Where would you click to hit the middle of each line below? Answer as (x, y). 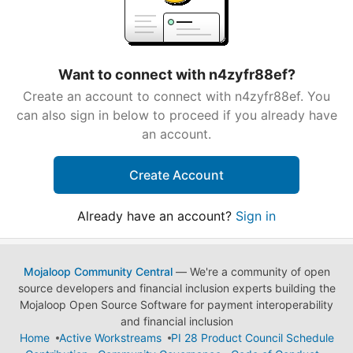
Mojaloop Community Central (98, 271)
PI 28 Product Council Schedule (252, 338)
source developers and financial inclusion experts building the (176, 288)
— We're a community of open (251, 271)
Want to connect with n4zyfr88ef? (176, 74)
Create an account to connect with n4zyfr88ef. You (176, 96)
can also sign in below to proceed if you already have (176, 115)
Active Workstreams (110, 338)
